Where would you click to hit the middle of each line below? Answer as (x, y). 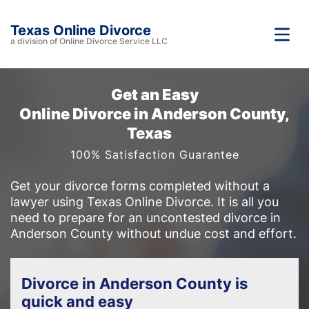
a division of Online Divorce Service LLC (89, 41)
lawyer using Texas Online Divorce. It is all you (144, 202)
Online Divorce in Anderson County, (154, 114)
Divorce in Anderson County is (134, 283)
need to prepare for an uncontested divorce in (146, 218)
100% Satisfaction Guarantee (154, 154)
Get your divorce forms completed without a (140, 186)
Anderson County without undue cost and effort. (153, 233)
